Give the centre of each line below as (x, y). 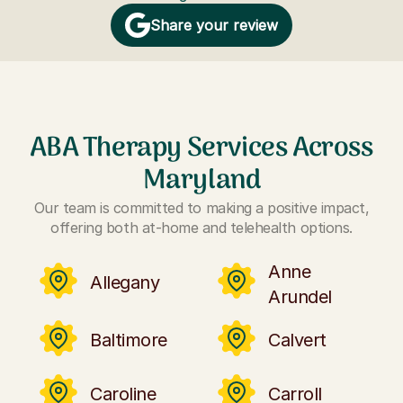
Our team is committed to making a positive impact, (201, 208)
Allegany (125, 283)
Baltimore (129, 340)
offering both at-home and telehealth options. (201, 228)
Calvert (297, 340)
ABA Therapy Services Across (201, 149)
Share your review (214, 26)
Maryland (201, 182)
